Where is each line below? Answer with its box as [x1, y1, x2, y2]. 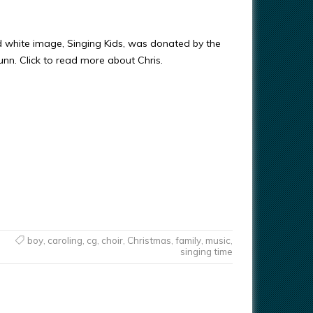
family [175, 234, 201, 246]
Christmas [126, 234, 171, 246]
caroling [47, 234, 82, 246]
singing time [180, 245, 233, 257]
